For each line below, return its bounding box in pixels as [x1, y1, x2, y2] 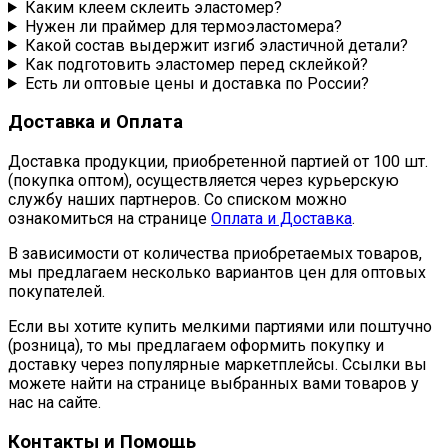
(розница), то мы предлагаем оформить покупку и [8, 336, 384, 356]
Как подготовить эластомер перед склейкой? [24, 54, 368, 74]
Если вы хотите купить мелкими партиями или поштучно [8, 317, 432, 337]
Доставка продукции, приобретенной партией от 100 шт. [8, 152, 428, 172]
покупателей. [8, 282, 105, 302]
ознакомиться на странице [8, 209, 211, 229]
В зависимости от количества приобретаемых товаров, [8, 244, 422, 264]
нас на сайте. [8, 393, 101, 413]
